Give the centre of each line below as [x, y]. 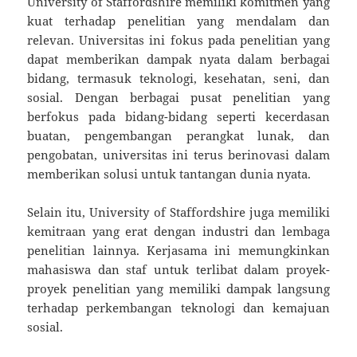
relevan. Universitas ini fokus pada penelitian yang [178, 39]
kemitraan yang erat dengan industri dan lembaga [178, 231]
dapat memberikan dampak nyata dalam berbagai [178, 59]
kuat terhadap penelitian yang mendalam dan [178, 20]
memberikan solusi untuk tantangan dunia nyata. [169, 173]
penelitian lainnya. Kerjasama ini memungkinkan [178, 250]
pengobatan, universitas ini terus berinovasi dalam [178, 154]
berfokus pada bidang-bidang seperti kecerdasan [178, 116]
